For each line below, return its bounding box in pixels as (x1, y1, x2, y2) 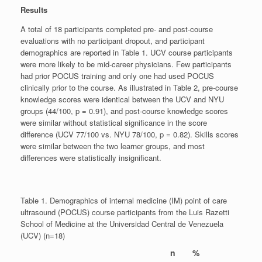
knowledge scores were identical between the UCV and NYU (20, 93, 224, 105)
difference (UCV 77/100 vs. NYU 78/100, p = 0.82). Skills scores (20, 128, 239, 140)
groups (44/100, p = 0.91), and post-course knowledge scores (20, 105, 228, 116)
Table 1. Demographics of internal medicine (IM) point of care (20, 194, 227, 206)
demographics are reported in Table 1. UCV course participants (20, 46, 233, 58)
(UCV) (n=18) (20, 229, 65, 241)
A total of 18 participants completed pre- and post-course (20, 23, 213, 35)
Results (20, 4, 47, 15)
